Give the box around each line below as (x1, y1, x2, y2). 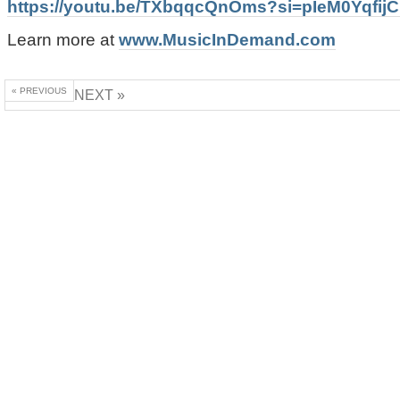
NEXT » (74, 87, 125, 103)
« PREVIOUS (12, 86, 67, 96)
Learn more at (7, 29, 119, 49)
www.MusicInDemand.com (119, 29, 336, 49)
